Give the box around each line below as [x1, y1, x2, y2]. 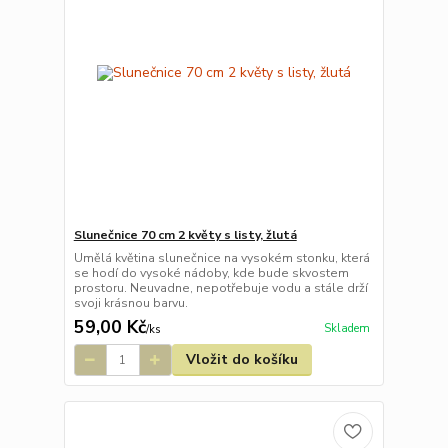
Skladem [323, 320, 370, 336]
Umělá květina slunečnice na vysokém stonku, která [73, 250, 370, 267]
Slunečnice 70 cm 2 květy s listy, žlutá [73, 227, 297, 244]
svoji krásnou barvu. [73, 295, 188, 312]
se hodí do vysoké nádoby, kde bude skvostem [73, 265, 349, 282]
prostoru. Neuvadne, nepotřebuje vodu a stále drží [73, 280, 368, 297]
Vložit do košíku [185, 350, 298, 370]
